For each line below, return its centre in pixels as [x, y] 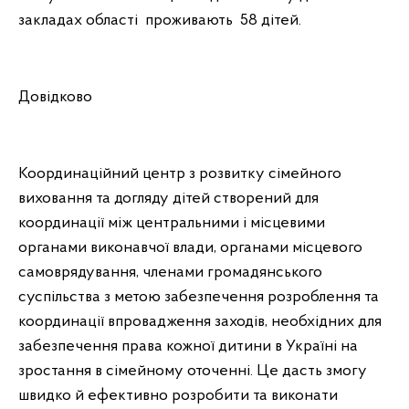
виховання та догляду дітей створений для [168, 198]
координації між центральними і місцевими [172, 223]
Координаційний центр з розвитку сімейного [180, 173]
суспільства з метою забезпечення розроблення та [199, 297]
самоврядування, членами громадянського [170, 272]
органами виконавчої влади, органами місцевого [190, 247]
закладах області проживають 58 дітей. [160, 20]
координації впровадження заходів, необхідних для [200, 321]
